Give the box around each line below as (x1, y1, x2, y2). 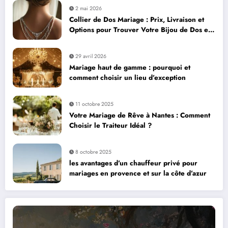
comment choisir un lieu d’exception (69, 73, 186, 83)
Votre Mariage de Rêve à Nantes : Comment (69, 110, 210, 121)
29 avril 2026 (75, 52, 106, 61)
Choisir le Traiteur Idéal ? (69, 121, 152, 131)
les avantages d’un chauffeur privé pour (69, 158, 197, 168)
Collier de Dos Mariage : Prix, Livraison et (69, 15, 204, 25)
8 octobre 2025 (75, 148, 111, 156)
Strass (69, 35, 88, 45)
